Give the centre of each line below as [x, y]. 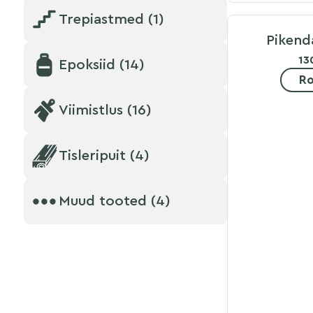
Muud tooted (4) [114, 201]
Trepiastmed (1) [111, 19]
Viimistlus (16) [105, 110]
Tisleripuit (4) [104, 156]
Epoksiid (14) [101, 64]
